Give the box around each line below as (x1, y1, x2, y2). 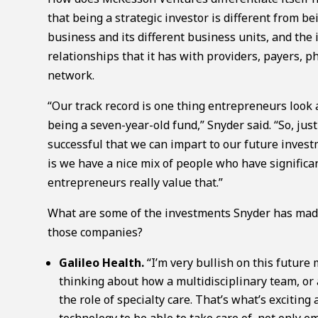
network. (48, 67, 95, 83)
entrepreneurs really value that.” (48, 174, 224, 190)
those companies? (48, 224, 143, 240)
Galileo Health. (59, 254, 145, 270)
